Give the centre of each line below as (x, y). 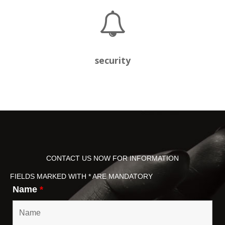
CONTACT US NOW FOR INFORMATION (113, 158)
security (113, 61)
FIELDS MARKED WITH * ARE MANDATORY (81, 176)
